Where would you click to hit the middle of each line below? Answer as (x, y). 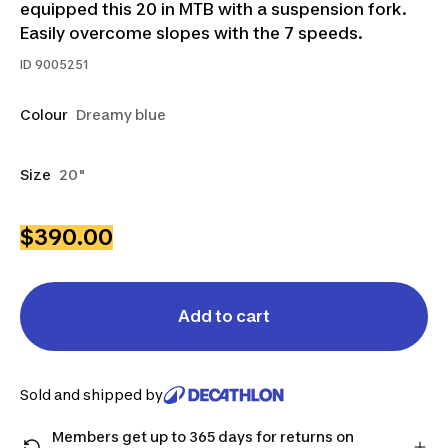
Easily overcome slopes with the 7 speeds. (191, 33)
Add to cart (224, 316)
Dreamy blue (121, 114)
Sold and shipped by (91, 394)
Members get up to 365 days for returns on (203, 436)
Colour (44, 114)
